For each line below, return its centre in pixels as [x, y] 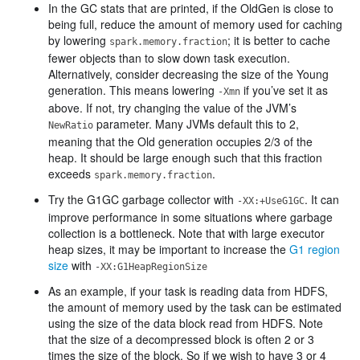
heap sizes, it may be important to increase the [169, 249]
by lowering [79, 40]
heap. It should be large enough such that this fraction [185, 157]
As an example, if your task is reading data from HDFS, [188, 291]
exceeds [71, 174]
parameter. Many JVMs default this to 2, [196, 124]
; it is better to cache [279, 40]
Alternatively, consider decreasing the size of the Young [188, 74]
